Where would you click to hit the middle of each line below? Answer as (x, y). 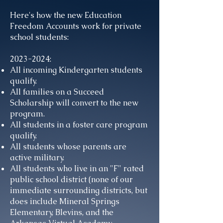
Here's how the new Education (66, 15)
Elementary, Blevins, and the (62, 212)
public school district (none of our (71, 179)
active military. (37, 158)
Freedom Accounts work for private (76, 26)
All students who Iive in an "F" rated (77, 168)
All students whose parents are (68, 147)
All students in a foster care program (79, 125)
